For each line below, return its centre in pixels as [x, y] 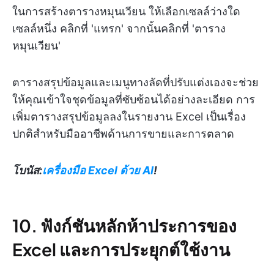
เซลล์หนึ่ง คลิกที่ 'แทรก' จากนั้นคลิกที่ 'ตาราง [119, 28]
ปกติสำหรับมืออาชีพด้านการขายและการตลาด [123, 133]
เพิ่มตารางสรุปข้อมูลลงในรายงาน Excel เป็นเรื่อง [129, 116]
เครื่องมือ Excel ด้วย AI [98, 170]
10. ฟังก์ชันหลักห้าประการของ [124, 225]
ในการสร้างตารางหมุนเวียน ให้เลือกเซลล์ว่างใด [126, 11]
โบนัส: [27, 170]
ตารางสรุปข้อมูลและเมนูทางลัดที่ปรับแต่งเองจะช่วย [135, 82]
